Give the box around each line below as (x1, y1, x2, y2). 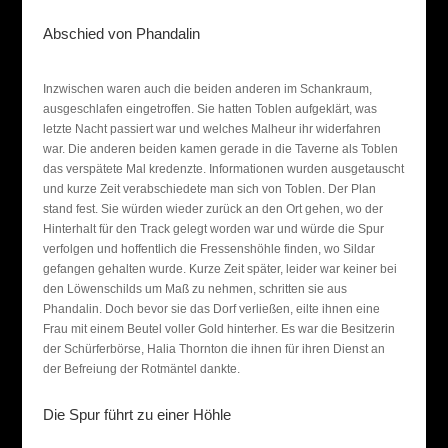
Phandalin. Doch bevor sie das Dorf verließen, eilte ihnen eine (42, 302, 380, 316)
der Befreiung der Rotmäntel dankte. (42, 362, 243, 376)
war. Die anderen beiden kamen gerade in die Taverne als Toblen (42, 142, 398, 156)
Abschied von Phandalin (42, 25, 200, 42)
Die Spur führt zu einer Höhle (42, 406, 231, 423)
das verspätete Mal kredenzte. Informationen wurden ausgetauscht (42, 162, 404, 176)
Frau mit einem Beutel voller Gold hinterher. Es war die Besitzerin (42, 322, 395, 336)
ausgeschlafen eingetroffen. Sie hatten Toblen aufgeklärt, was (42, 102, 377, 116)
